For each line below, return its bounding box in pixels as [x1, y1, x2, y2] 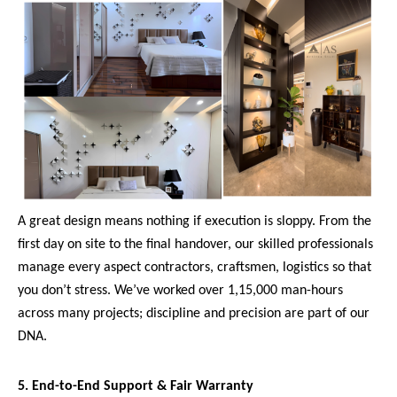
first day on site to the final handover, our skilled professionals [18, 237, 373, 253]
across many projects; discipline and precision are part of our [18, 307, 370, 322]
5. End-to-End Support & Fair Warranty [18, 379, 253, 394]
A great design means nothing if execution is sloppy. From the [18, 214, 371, 230]
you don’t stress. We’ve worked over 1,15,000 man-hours [18, 284, 343, 299]
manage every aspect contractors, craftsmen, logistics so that [18, 261, 371, 276]
